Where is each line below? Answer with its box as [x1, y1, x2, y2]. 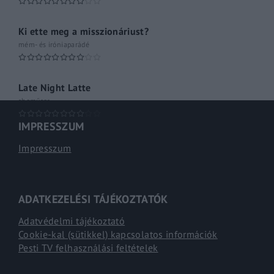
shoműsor [18, 95, 50, 105]
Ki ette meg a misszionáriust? [18, 24, 149, 37]
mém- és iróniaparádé [18, 39, 89, 49]
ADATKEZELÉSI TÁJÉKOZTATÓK [18, 191, 168, 206]
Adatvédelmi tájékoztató [18, 214, 125, 227]
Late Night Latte [18, 81, 91, 94]
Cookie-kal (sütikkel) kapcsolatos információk [18, 228, 218, 240]
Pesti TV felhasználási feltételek [18, 241, 158, 254]
